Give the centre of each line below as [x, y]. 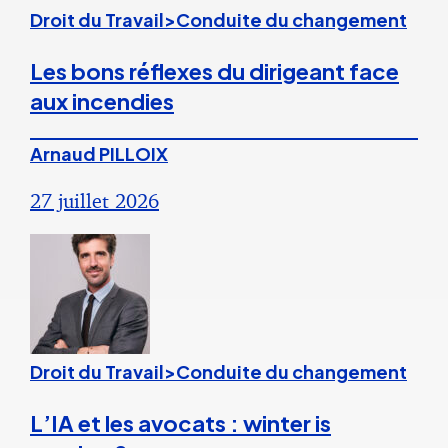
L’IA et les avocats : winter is [180, 423]
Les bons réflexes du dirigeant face [214, 71]
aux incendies [102, 101]
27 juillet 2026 [94, 201]
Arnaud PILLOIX [99, 154]
